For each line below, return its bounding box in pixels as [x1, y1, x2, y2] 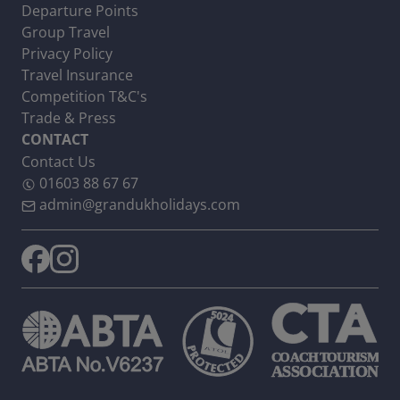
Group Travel [21, 21, 110, 42]
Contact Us [21, 151, 96, 171]
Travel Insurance [21, 64, 133, 85]
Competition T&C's [21, 86, 147, 106]
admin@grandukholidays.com [39, 194, 240, 214]
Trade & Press [21, 107, 116, 128]
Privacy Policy [21, 43, 112, 63]
